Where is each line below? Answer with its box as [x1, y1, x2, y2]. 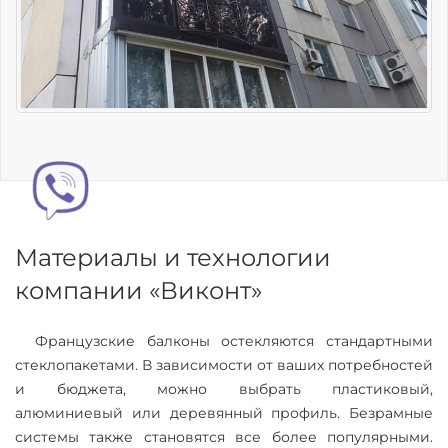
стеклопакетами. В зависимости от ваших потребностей [15, 356, 433, 375]
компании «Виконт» [15, 276, 262, 306]
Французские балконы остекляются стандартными [35, 332, 433, 351]
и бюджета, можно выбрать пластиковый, [15, 380, 433, 399]
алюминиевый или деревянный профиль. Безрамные [15, 404, 433, 423]
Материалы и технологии [15, 243, 331, 273]
